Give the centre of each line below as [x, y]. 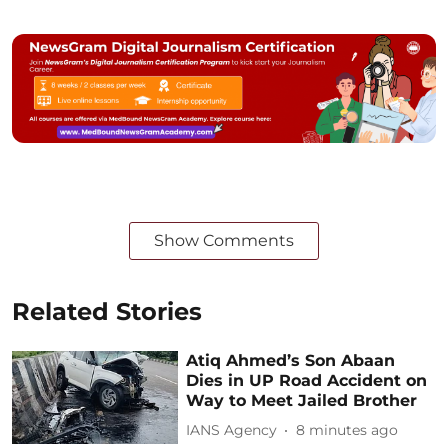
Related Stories [107, 311]
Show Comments [224, 240]
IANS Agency [232, 430]
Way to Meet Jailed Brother [302, 400]
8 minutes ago [347, 430]
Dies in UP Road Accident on [307, 380]
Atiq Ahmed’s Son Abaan [291, 360]
